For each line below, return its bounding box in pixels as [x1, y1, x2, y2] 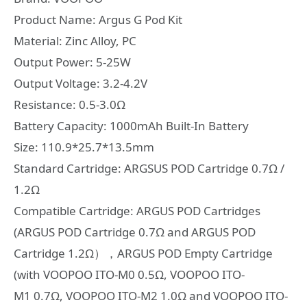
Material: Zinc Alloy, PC [14, 33, 136, 49]
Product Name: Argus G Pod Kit [14, 12, 182, 28]
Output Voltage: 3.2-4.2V [14, 75, 147, 92]
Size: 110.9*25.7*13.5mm [14, 139, 154, 156]
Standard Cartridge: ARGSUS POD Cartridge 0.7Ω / [14, 160, 284, 177]
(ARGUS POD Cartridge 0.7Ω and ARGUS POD [14, 224, 256, 241]
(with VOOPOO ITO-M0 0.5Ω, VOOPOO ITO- [14, 267, 245, 283]
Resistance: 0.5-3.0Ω [14, 97, 125, 113]
